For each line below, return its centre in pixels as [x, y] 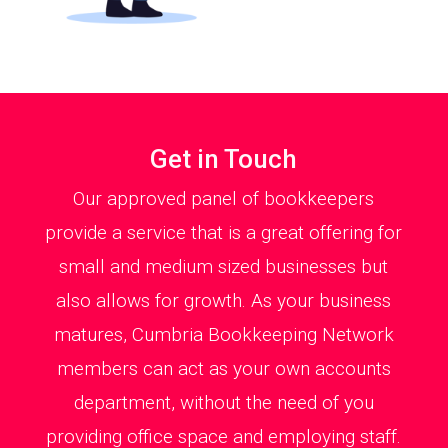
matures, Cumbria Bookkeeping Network [223, 334]
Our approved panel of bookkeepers [224, 198]
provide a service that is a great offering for [224, 232]
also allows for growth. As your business [224, 300]
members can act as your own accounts [223, 368]
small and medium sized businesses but [224, 266]
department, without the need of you [223, 402]
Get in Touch [224, 158]
